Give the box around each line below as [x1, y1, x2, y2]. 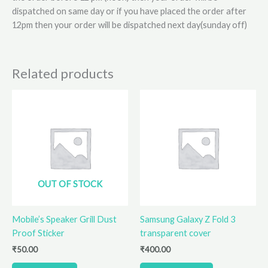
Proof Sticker [12, 228, 65, 239]
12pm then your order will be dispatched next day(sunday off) [12, 19, 247, 30]
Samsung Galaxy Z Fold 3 [140, 214, 235, 225]
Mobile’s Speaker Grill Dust [12, 214, 117, 225]
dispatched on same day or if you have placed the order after [12, 5, 246, 16]
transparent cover [140, 228, 211, 239]
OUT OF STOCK [38, 178, 102, 189]
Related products [12, 65, 114, 82]
